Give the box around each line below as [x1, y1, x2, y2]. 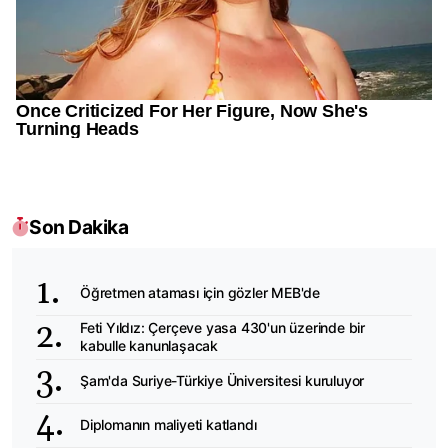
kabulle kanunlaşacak [80, 337, 219, 355]
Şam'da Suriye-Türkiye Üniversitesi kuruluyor [80, 372, 365, 390]
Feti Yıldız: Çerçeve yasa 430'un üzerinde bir [80, 319, 365, 337]
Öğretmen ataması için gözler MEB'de [80, 284, 320, 302]
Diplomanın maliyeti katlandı [80, 416, 257, 434]
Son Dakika [29, 214, 128, 239]
